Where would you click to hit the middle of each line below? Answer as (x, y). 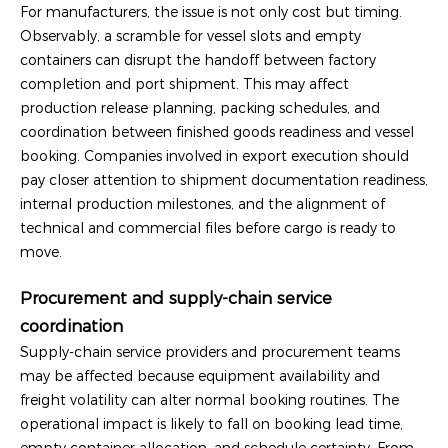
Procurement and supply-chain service (176, 297)
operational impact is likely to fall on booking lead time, (211, 423)
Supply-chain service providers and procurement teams (210, 351)
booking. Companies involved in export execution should (214, 155)
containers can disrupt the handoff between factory (198, 59)
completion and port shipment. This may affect (184, 83)
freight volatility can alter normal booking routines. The (209, 399)
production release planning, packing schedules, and (200, 107)
